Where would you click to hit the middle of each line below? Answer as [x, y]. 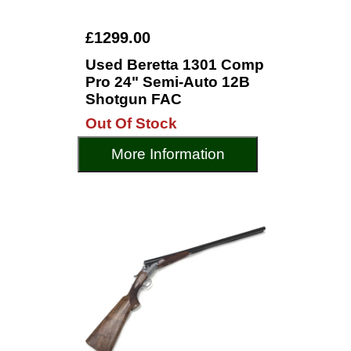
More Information [168, 154]
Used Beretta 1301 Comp [175, 65]
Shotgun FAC [134, 99]
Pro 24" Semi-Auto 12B [168, 82]
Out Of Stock [131, 123]
